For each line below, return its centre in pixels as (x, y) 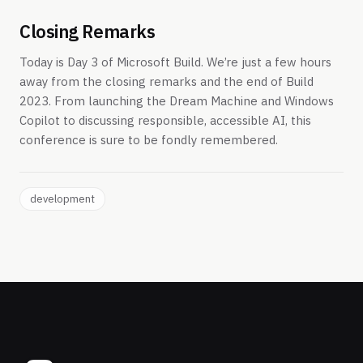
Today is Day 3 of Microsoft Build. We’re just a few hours (175, 62)
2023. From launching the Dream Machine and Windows (177, 101)
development (62, 199)
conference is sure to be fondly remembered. (149, 140)
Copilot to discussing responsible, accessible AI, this (165, 121)
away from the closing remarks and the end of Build (167, 82)
